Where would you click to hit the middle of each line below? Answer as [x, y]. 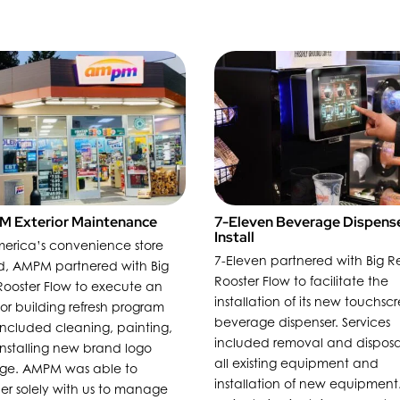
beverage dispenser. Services [303, 321]
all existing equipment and [297, 362]
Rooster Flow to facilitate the [302, 280]
